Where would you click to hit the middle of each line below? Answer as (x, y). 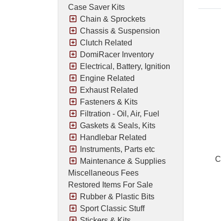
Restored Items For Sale (110, 184)
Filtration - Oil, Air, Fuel (120, 113)
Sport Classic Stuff (112, 208)
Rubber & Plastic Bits (117, 196)
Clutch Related (106, 42)
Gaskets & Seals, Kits (118, 125)
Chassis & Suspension (120, 31)
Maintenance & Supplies (123, 161)
